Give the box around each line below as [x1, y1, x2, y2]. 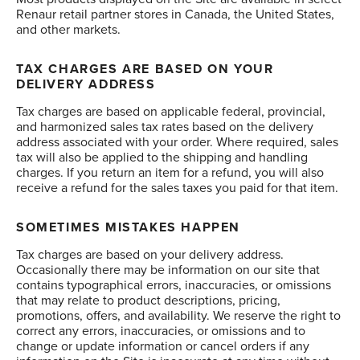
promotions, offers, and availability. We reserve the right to [16, 306, 341, 325]
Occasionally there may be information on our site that [16, 260, 320, 280]
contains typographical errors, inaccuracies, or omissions [16, 276, 331, 295]
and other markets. [16, 20, 121, 39]
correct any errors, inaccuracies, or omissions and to [16, 321, 305, 341]
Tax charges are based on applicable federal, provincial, [16, 102, 325, 121]
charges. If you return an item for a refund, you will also [16, 163, 324, 182]
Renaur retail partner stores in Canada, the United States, [16, 5, 334, 24]
